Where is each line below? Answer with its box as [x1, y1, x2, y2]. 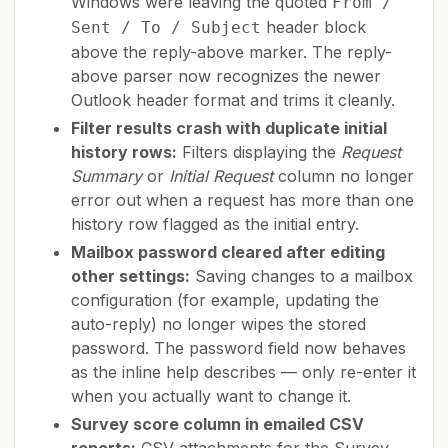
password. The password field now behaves [71, 338, 406, 358]
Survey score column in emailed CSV [71, 414, 364, 434]
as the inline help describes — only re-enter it [71, 362, 416, 382]
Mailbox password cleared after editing [71, 242, 385, 262]
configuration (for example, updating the [71, 290, 379, 310]
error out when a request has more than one [71, 190, 414, 210]
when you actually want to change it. [71, 386, 351, 406]
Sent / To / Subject [71, 18, 261, 37]
